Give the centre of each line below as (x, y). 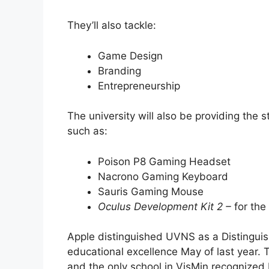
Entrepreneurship (139, 86)
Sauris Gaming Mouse (151, 191)
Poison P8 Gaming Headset (164, 161)
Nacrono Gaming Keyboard (163, 176)
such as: (87, 131)
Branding (119, 71)
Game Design (130, 56)
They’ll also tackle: (112, 26)
